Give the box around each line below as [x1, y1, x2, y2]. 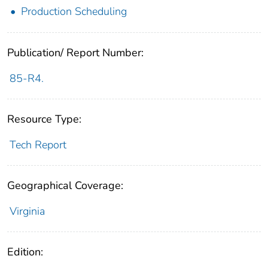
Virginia [9, 204, 45, 219]
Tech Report [9, 138, 66, 153]
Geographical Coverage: [7, 178, 123, 193]
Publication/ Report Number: [7, 45, 144, 60]
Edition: [7, 245, 43, 260]
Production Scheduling [21, 4, 127, 19]
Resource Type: [7, 112, 81, 127]
